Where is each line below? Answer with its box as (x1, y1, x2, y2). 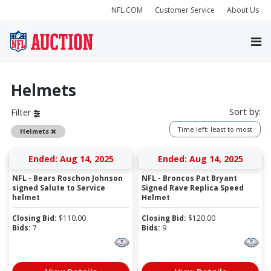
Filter (10, 106, 34, 119)
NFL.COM (111, 4, 143, 15)
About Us (227, 4, 259, 15)
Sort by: (229, 105, 261, 117)
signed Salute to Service (12, 182, 105, 193)
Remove (55, 125, 83, 135)
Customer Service (155, 4, 215, 15)
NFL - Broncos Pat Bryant (142, 172, 237, 183)
